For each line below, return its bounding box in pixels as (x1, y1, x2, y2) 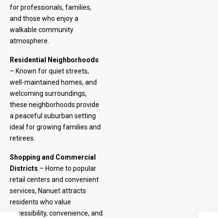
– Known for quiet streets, (10, 67, 89, 75)
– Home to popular (38, 164, 96, 172)
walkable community (10, 26, 73, 34)
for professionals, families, (10, 3, 91, 11)
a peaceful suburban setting (10, 112, 96, 120)
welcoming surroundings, (10, 90, 87, 97)
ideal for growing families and (10, 123, 101, 131)
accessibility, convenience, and (10, 209, 103, 217)
